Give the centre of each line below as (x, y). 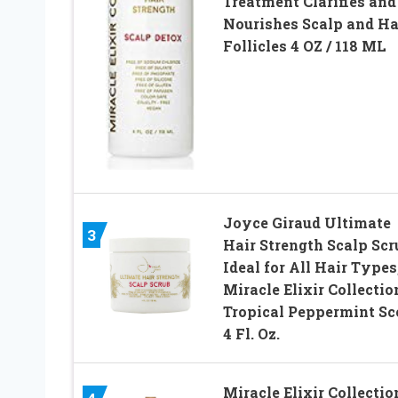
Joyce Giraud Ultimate (306, 223)
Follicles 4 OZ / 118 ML (304, 46)
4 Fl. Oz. (251, 334)
